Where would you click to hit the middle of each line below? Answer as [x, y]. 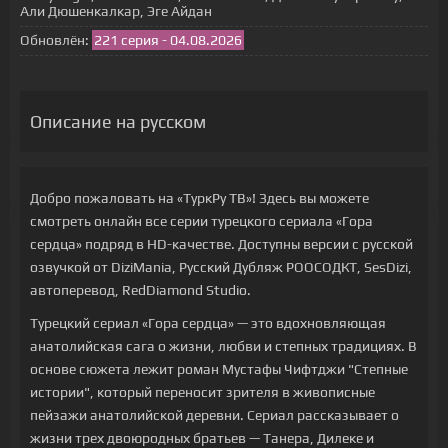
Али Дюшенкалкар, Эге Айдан [116, 11]
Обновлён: [54, 40]
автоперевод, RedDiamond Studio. [140, 290]
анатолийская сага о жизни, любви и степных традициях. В [223, 346]
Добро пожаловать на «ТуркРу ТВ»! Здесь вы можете [199, 198]
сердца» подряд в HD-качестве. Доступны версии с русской [221, 244]
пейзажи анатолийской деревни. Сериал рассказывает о [214, 415]
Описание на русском [118, 121]
